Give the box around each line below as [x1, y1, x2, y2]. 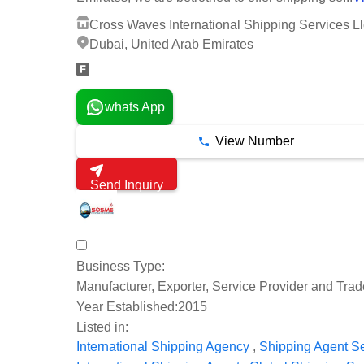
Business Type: [76, 259, 165, 274]
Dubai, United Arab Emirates [89, 37, 253, 52]
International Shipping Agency [76, 340, 249, 354]
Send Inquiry [90, 178, 163, 193]
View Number [214, 134, 294, 149]
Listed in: [76, 319, 128, 334]
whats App [104, 100, 165, 115]
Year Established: [76, 299, 178, 314]
